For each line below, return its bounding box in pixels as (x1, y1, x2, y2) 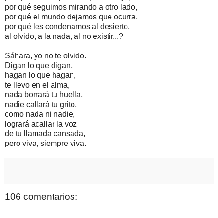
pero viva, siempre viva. (5, 139, 86, 147)
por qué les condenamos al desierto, (5, 22, 130, 31)
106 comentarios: (5, 191, 77, 202)
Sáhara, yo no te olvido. (5, 51, 86, 60)
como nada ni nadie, (5, 109, 75, 118)
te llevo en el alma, (5, 80, 70, 89)
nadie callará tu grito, (5, 100, 77, 109)
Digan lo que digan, (5, 61, 73, 70)
